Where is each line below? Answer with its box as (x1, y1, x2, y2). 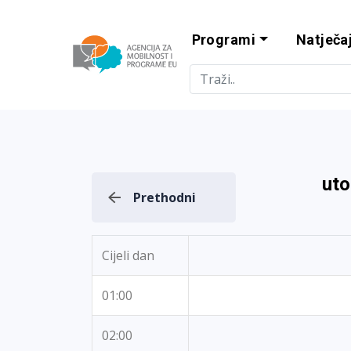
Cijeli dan (102, 247, 154, 264)
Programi (191, 31, 256, 48)
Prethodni (133, 189, 196, 206)
